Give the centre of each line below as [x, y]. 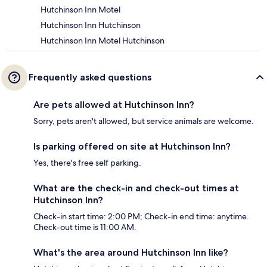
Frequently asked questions [90, 77]
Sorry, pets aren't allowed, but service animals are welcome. [144, 121]
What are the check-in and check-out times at [136, 188]
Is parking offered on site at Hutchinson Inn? [132, 147]
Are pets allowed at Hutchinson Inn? [114, 105]
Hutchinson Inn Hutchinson [91, 25]
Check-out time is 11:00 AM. [85, 227]
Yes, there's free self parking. [87, 163]
